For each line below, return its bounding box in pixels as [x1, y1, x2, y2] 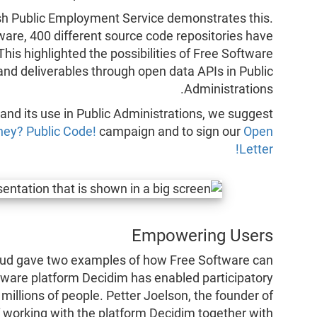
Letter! [239, 142, 274, 156]
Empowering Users [132, 225, 274, 246]
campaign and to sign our [96, 124, 244, 139]
